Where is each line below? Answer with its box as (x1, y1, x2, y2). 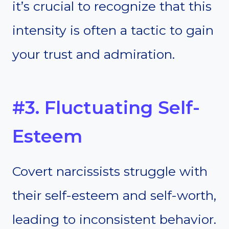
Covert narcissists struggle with (12, 164, 208, 179)
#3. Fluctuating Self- (12, 96, 200, 119)
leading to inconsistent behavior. (12, 212, 216, 227)
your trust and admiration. (12, 47, 175, 62)
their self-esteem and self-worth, (12, 188, 216, 203)
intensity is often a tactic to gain (12, 22, 214, 38)
